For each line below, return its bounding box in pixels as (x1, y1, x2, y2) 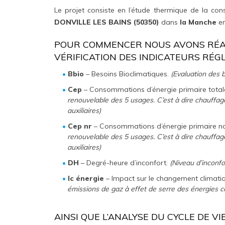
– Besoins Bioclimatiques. (84, 69, 171, 78)
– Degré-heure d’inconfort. (79, 158, 170, 167)
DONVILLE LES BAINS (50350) (54, 17, 159, 27)
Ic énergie (68, 173, 104, 183)
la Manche (179, 17, 218, 27)
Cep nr (68, 121, 92, 131)
